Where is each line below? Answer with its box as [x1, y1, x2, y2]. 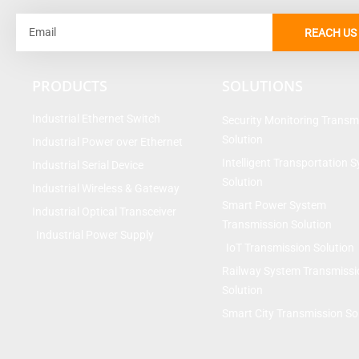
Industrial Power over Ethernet [32, 135, 183, 148]
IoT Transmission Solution [226, 240, 355, 254]
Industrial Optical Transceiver [32, 204, 176, 218]
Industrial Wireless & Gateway [32, 181, 179, 195]
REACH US [304, 26, 357, 39]
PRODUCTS [32, 75, 107, 95]
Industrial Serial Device [32, 158, 143, 171]
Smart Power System [222, 198, 327, 212]
